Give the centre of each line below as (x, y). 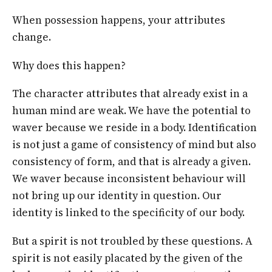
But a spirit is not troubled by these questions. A (132, 241)
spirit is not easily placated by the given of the (127, 258)
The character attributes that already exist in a (130, 94)
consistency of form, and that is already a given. (131, 162)
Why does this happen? (69, 65)
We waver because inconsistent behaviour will (129, 179)
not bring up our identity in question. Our (117, 196)
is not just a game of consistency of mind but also (134, 145)
